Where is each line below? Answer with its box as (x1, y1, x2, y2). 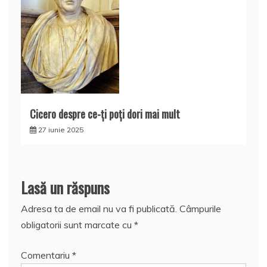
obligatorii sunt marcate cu (21, 218, 134, 231)
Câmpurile (179, 202, 221, 215)
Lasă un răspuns (21, 175, 110, 199)
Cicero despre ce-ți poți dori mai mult (30, 105, 180, 122)
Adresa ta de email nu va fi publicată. (21, 202, 177, 215)
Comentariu (21, 249, 72, 261)
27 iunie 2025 (38, 125, 83, 134)
